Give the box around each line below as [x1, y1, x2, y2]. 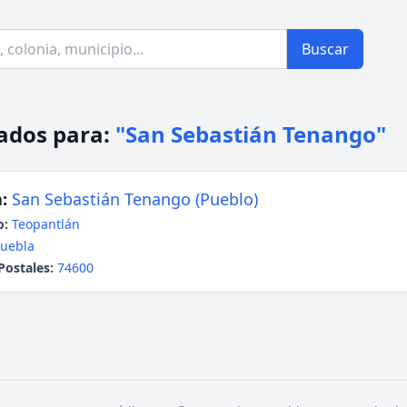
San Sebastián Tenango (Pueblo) [12, 188, 258, 210]
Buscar [302, 39, 349, 59]
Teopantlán [12, 215, 80, 233]
